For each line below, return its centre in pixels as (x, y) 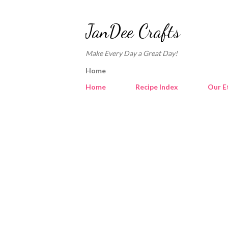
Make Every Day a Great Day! (132, 53)
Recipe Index (157, 87)
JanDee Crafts (133, 31)
